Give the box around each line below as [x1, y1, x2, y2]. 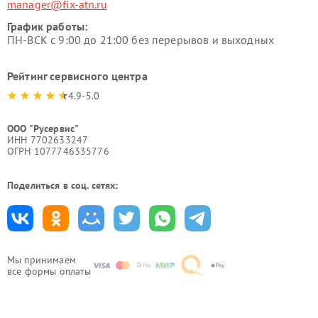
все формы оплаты [7, 265, 92, 278]
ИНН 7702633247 [7, 133, 89, 146]
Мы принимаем [7, 253, 76, 266]
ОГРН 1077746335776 [7, 145, 109, 158]
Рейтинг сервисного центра [7, 69, 148, 83]
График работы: [7, 19, 88, 33]
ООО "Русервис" [7, 122, 79, 135]
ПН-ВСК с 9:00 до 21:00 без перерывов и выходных [7, 33, 275, 47]
